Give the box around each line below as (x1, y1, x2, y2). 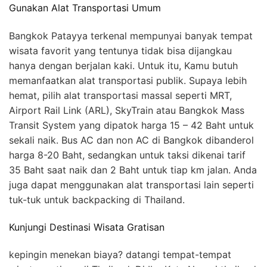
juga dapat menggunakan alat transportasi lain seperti (9, 178, 254, 191)
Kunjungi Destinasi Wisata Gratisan (9, 221, 164, 233)
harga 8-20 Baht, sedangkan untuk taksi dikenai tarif (9, 148, 246, 161)
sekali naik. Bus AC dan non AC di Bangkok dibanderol (9, 133, 254, 146)
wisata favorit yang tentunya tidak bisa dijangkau (9, 44, 232, 57)
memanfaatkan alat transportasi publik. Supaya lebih (9, 74, 247, 86)
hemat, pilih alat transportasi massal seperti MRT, (9, 89, 232, 101)
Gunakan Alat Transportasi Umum (9, 2, 161, 14)
